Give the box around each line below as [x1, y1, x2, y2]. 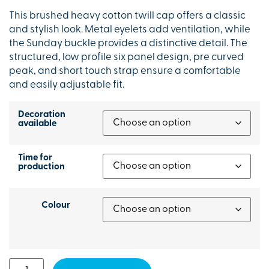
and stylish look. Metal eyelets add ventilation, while [9, 25, 250, 35]
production [18, 162, 65, 172]
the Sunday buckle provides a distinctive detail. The [9, 38, 247, 49]
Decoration [18, 110, 65, 119]
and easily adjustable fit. [9, 80, 124, 91]
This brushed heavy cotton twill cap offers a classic [9, 11, 246, 22]
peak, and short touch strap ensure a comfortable [9, 66, 241, 77]
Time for [18, 153, 52, 163]
